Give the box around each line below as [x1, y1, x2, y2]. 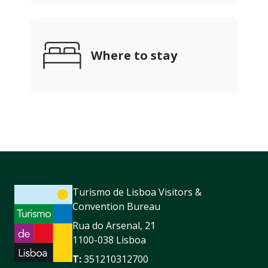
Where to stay [91, 47, 177, 64]
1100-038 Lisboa [72, 233, 146, 247]
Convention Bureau [72, 200, 160, 214]
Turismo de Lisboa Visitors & [72, 185, 202, 199]
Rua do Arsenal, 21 [72, 219, 156, 233]
